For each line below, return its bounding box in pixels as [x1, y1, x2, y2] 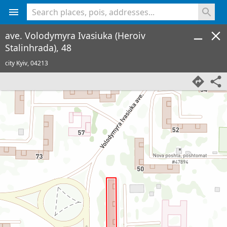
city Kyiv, [5, 59, 30, 67]
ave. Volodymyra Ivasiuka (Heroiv [5, 29, 145, 42]
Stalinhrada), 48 [5, 42, 71, 54]
